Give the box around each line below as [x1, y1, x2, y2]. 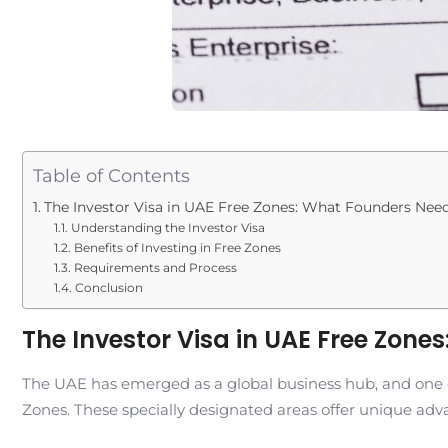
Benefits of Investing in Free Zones [73, 240, 281, 255]
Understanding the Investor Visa [70, 220, 265, 235]
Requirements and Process [73, 260, 237, 275]
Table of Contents [33, 165, 190, 188]
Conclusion [74, 280, 143, 295]
